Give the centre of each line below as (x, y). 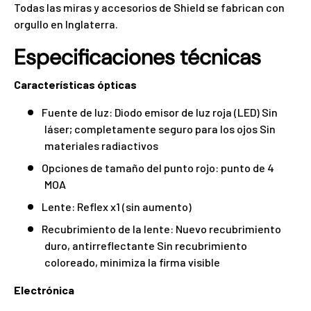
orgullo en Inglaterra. (66, 24)
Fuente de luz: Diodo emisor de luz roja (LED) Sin (160, 112)
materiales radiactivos (101, 145)
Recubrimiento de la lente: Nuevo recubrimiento (161, 228)
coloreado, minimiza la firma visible (132, 262)
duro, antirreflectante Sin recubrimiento (146, 245)
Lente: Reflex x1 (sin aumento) (117, 206)
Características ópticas (75, 84)
